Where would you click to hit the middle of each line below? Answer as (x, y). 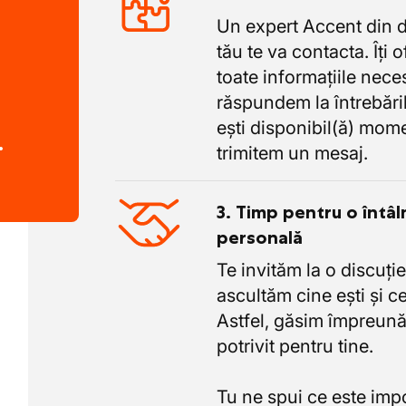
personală (259, 237)
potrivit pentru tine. (295, 346)
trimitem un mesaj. (292, 153)
